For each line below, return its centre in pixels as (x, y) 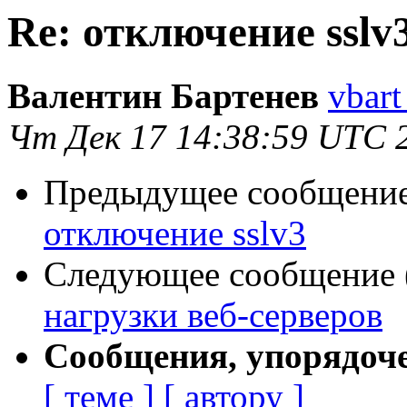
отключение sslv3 (175, 233)
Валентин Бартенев (163, 96)
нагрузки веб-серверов (213, 315)
